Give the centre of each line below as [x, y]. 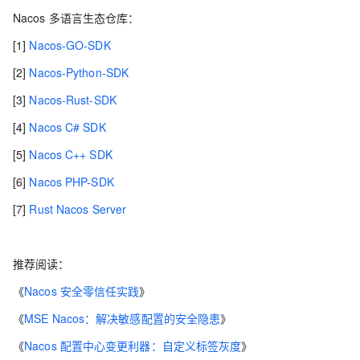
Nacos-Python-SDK [78, 72]
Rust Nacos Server [78, 209]
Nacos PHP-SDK [72, 182]
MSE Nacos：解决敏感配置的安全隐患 [123, 318]
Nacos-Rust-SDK [73, 100]
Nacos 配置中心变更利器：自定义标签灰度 [133, 346]
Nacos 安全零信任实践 [82, 291]
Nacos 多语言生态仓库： [76, 18]
